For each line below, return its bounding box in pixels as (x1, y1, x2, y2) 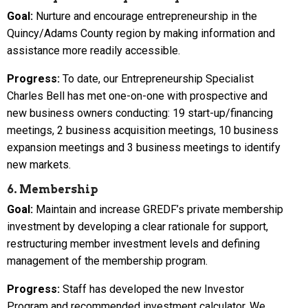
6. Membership (7, 182, 98, 196)
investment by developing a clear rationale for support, (7, 219, 268, 233)
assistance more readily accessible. (7, 43, 180, 57)
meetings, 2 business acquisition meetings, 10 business (7, 123, 278, 137)
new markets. (7, 157, 76, 171)
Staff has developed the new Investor (60, 282, 244, 296)
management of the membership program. (7, 254, 208, 267)
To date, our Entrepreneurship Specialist (60, 71, 254, 85)
